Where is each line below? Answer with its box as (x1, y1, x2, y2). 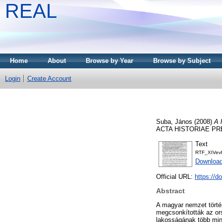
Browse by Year (86, 57, 133, 64)
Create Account (27, 75, 71, 82)
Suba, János (156, 117, 192, 125)
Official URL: (156, 173, 195, 181)
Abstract (156, 187, 185, 195)
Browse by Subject (153, 57, 211, 64)
